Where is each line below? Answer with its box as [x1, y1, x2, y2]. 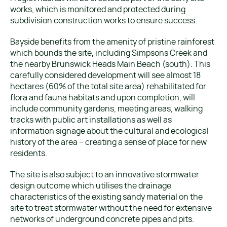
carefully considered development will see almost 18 [10, 71, 201, 80]
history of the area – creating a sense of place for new [10, 138, 207, 146]
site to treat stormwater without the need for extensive [10, 204, 212, 212]
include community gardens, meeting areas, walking [10, 105, 203, 113]
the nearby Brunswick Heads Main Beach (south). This [10, 60, 210, 68]
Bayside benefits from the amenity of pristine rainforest [10, 38, 214, 46]
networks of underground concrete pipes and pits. [10, 215, 194, 223]
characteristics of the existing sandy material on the [10, 193, 203, 201]
